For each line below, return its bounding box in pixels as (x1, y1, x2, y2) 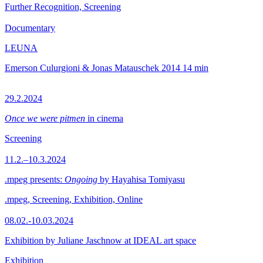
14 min (183, 63, 208, 73)
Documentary (5, 23, 55, 33)
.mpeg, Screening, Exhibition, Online (5, 194, 143, 204)
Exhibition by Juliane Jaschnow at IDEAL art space (5, 235, 196, 245)
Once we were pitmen (5, 113, 85, 123)
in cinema (85, 113, 123, 123)
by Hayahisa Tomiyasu (97, 174, 185, 184)
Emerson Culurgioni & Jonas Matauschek (5, 63, 159, 73)
